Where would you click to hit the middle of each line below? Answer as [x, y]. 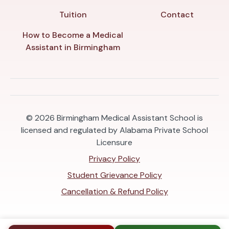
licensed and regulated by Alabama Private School [114, 130]
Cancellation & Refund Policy [114, 191]
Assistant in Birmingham [73, 47]
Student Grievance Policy [114, 175]
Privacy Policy [114, 158]
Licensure [114, 142]
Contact [177, 14]
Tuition [73, 14]
